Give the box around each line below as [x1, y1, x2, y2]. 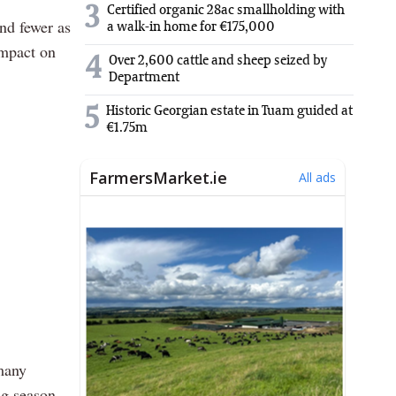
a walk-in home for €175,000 [107, 20, 275, 35]
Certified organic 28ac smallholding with [107, 4, 345, 19]
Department [109, 71, 179, 86]
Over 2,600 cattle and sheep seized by [109, 54, 327, 69]
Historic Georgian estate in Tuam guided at [106, 104, 353, 119]
